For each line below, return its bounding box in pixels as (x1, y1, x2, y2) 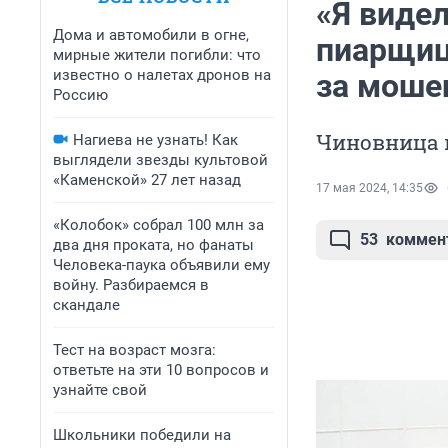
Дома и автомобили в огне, (53, 26, 249, 44)
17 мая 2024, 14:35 (316, 181, 423, 196)
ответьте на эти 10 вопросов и (53, 361, 269, 379)
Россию (53, 86, 108, 104)
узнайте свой (53, 381, 147, 399)
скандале (53, 296, 120, 314)
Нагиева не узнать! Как (73, 131, 238, 149)
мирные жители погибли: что (53, 46, 261, 64)
